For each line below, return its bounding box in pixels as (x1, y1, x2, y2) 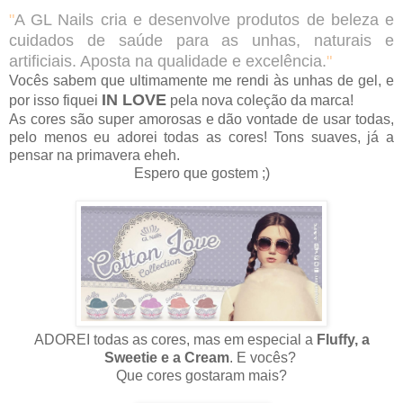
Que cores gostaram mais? (116, 368, 287, 384)
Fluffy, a (316, 332, 370, 348)
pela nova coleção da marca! (166, 93, 354, 109)
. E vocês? (228, 350, 300, 366)
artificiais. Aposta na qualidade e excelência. (9, 52, 327, 71)
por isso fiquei (9, 93, 102, 109)
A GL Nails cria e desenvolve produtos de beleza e (14, 11, 394, 30)
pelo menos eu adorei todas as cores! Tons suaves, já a (9, 130, 394, 146)
